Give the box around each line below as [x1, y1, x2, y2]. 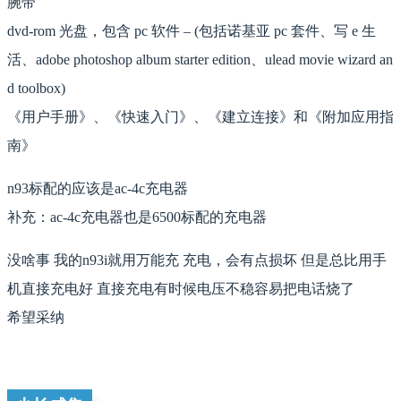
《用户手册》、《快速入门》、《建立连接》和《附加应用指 [7, 109, 394, 125]
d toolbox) [7, 81, 65, 97]
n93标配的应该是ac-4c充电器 [7, 181, 188, 197]
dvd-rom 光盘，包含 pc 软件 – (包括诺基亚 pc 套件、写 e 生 [7, 23, 376, 39]
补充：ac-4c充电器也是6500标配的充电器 [7, 209, 267, 226]
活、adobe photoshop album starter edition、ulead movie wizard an [7, 52, 393, 68]
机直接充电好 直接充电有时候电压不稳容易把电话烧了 [7, 281, 354, 297]
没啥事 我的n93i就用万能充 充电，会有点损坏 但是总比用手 [7, 252, 387, 269]
